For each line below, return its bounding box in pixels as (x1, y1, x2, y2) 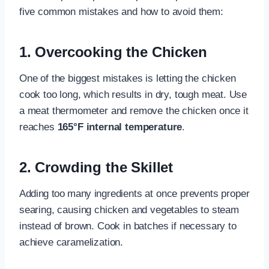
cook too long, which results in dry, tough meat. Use (19, 88, 247, 100)
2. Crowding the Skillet (19, 159, 174, 175)
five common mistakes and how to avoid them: (19, 5, 223, 17)
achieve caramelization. (19, 236, 124, 248)
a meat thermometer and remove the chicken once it (19, 104, 249, 116)
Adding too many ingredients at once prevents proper (19, 187, 250, 199)
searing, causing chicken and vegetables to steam (19, 204, 239, 216)
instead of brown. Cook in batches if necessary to (19, 220, 237, 232)
